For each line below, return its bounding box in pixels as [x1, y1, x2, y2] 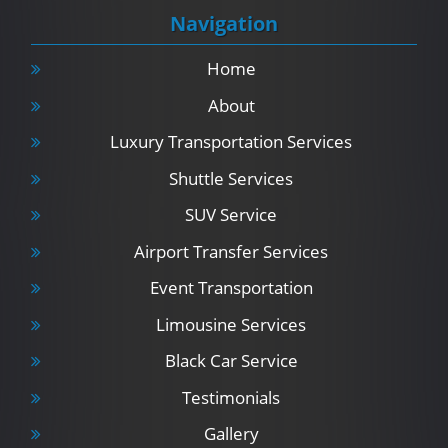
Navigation [170, 10, 278, 38]
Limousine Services [156, 312, 306, 336]
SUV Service [185, 203, 277, 227]
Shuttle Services [169, 166, 293, 190]
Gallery [203, 422, 259, 446]
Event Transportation [149, 276, 313, 300]
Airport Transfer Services [134, 239, 328, 263]
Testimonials [182, 385, 280, 409]
